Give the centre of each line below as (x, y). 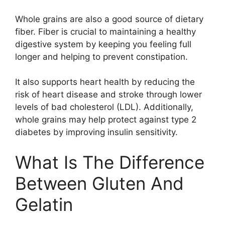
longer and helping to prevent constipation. (101, 57)
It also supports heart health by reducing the (105, 82)
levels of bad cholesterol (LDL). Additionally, (104, 107)
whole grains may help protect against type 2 (106, 120)
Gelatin (44, 204)
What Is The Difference (110, 162)
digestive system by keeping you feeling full (103, 44)
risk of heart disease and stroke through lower (108, 94)
